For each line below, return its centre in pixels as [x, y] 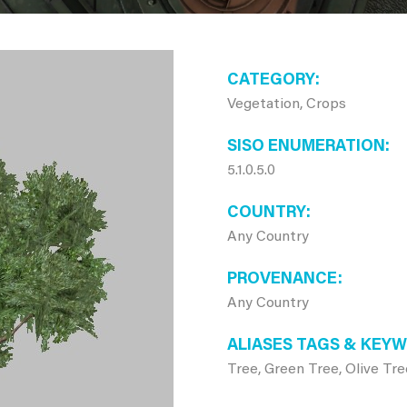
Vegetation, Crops [286, 104]
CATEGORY [271, 81]
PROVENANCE [282, 280]
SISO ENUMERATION [306, 147]
